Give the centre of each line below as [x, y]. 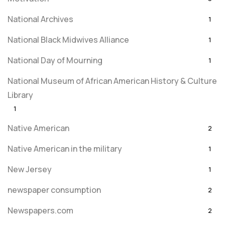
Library [20, 95]
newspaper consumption [54, 190]
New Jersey [30, 169]
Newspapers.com [40, 210]
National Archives [40, 19]
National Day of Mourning [55, 60]
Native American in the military [65, 149]
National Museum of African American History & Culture [112, 81]
